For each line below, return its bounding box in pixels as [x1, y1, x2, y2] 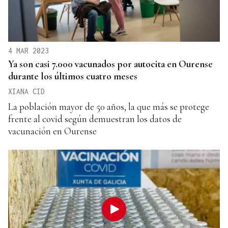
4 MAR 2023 [8, 46, 49, 55]
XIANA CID [8, 87, 45, 96]
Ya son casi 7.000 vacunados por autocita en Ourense [8, 58, 213, 70]
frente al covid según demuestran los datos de [8, 112, 182, 125]
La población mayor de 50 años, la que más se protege [8, 100, 209, 112]
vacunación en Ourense [8, 125, 97, 137]
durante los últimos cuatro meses [8, 70, 137, 82]
